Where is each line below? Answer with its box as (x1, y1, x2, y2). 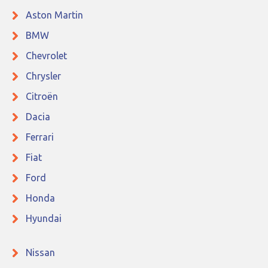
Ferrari (26, 132, 54, 143)
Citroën (26, 91, 58, 102)
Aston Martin (26, 10, 83, 21)
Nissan (26, 247, 55, 258)
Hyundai (26, 213, 62, 224)
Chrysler (26, 71, 61, 82)
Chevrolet (26, 50, 67, 62)
